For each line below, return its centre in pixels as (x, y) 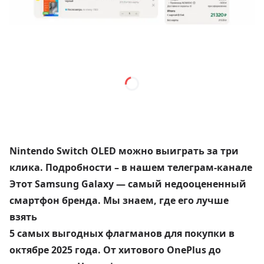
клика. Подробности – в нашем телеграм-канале (131, 168)
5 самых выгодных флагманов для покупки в (122, 234)
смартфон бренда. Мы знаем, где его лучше (119, 201)
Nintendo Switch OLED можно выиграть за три (124, 151)
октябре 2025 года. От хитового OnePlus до (115, 250)
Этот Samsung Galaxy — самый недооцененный (128, 184)
